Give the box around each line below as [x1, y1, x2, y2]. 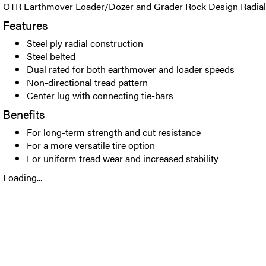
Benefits [3, 105, 45, 122]
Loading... [3, 170, 42, 184]
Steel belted [27, 49, 75, 63]
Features [3, 16, 47, 33]
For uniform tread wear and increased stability [27, 151, 218, 165]
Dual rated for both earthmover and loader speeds [27, 62, 235, 76]
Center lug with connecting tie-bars [27, 88, 173, 102]
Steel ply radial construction [27, 36, 143, 50]
